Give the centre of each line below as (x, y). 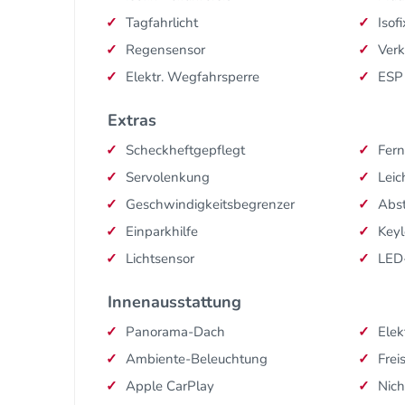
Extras (132, 121)
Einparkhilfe (162, 232)
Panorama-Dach (175, 332)
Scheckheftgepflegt (185, 151)
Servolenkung (168, 178)
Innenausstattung (174, 302)
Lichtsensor (160, 259)
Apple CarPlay (170, 386)
